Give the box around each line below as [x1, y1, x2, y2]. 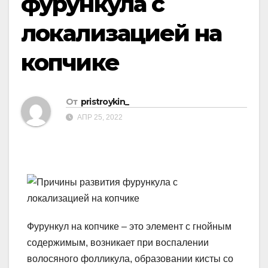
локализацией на [21, 19, 222, 47]
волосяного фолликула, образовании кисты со [27, 254, 233, 264]
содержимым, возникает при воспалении [27, 237, 209, 248]
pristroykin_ [80, 96, 129, 108]
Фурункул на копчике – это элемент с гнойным [27, 221, 232, 232]
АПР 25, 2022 [75, 113, 123, 122]
